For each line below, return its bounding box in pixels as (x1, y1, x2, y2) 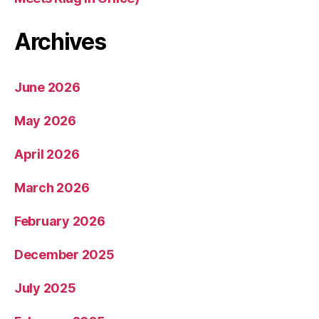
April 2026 (14, 147, 80, 162)
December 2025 (14, 247, 115, 262)
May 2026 (14, 113, 76, 128)
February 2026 (14, 214, 105, 229)
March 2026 (14, 180, 90, 195)
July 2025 (14, 281, 76, 296)
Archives (14, 28, 106, 56)
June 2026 (14, 80, 80, 95)
